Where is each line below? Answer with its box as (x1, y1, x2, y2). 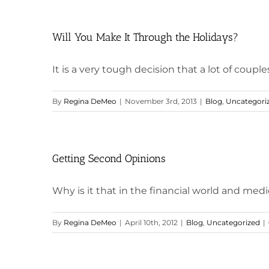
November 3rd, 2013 (125, 97, 197, 106)
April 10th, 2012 (125, 218, 178, 227)
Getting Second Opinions (52, 152, 166, 165)
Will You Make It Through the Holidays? (52, 31, 238, 44)
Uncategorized (207, 218, 260, 227)
